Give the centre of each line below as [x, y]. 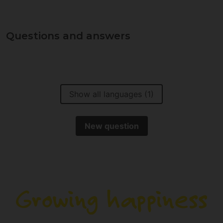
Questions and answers [68, 36]
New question [111, 126]
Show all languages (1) [111, 94]
